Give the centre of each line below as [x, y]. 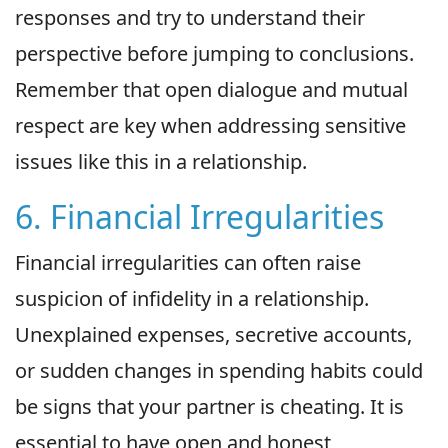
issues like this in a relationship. [161, 162]
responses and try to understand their [190, 18]
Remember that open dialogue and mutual [211, 90]
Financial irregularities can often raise [188, 263]
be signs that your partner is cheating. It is [209, 407]
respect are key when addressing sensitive [210, 126]
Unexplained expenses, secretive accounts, [213, 335]
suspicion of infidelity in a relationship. [192, 299]
